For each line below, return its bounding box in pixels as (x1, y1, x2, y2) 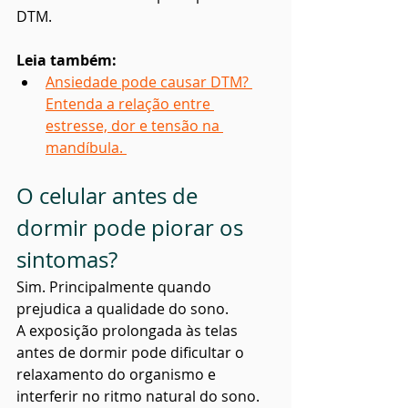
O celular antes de (16, 181, 203, 211)
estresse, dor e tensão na (46, 116, 223, 137)
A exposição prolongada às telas (16, 321, 241, 342)
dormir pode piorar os (16, 213, 249, 243)
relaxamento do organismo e (16, 364, 219, 385)
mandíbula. (46, 138, 127, 158)
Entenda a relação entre (46, 94, 214, 115)
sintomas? (16, 245, 117, 275)
